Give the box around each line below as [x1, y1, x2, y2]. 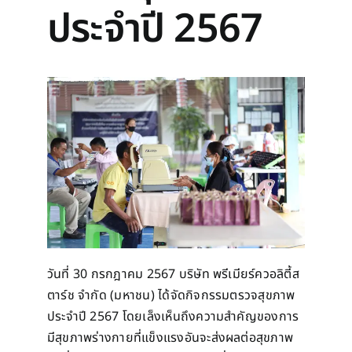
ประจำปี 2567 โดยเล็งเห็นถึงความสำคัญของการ [46, 307, 299, 327]
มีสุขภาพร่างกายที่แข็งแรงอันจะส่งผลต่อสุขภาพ [46, 328, 294, 348]
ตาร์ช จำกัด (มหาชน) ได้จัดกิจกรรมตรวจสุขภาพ [46, 286, 295, 306]
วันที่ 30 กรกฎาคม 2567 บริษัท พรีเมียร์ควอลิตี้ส [46, 265, 299, 284]
